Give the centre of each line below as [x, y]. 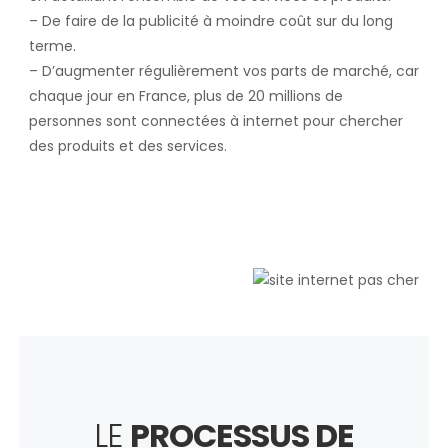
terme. [52, 45]
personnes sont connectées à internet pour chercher [215, 120]
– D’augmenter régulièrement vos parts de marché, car [223, 70]
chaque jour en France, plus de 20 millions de [185, 95]
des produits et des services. [127, 145]
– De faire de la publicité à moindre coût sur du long [210, 20]
